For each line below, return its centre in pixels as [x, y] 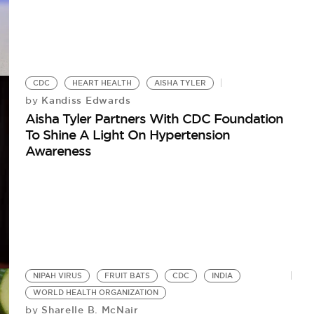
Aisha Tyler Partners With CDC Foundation [155, 118]
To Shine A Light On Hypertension [128, 134]
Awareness [59, 150]
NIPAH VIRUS [58, 275]
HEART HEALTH [102, 83]
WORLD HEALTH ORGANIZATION [96, 292]
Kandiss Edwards [84, 100]
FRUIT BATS [128, 275]
